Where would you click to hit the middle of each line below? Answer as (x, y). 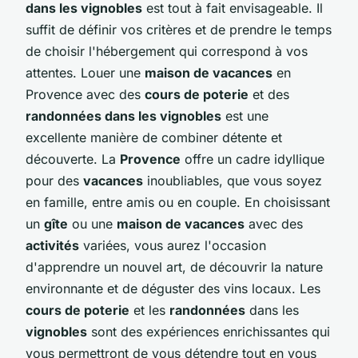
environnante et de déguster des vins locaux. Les (173, 288)
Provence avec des (85, 94)
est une (245, 115)
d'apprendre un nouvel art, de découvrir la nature (174, 267)
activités (52, 245)
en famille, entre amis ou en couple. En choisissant (178, 202)
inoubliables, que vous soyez (233, 180)
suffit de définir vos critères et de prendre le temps (179, 29)
